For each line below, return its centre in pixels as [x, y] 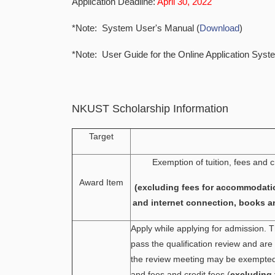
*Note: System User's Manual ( [136, 28]
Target [101, 136]
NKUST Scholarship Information [150, 109]
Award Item [101, 182]
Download [219, 28]
